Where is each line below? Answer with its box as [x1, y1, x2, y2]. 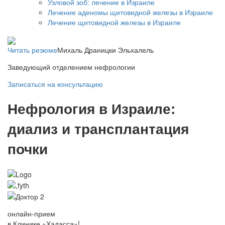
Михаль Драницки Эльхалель [57, 44, 154, 55]
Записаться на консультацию [8, 78, 103, 89]
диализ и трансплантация [8, 118, 189, 139]
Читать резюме [8, 44, 57, 55]
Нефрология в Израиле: [8, 97, 175, 119]
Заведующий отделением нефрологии [8, 61, 135, 72]
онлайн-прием [8, 208, 55, 219]
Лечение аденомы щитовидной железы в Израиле [48, 7, 213, 18]
